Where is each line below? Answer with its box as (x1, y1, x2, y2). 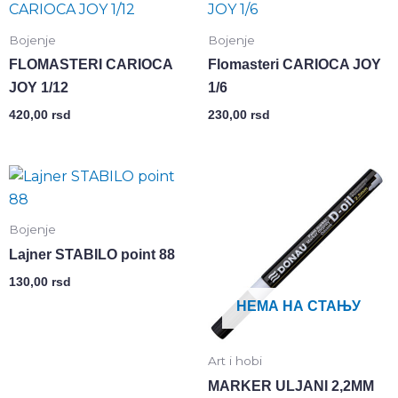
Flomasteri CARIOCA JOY (208, 57, 381, 73)
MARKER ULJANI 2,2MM (208, 378, 374, 394)
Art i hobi (208, 354, 262, 369)
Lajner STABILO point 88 (9, 247, 175, 263)
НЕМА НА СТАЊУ (236, 298, 361, 314)
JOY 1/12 (9, 80, 68, 96)
